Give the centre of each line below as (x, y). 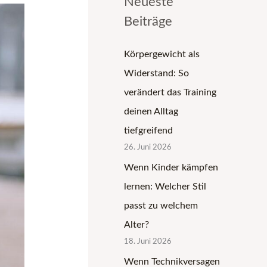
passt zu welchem (161, 205)
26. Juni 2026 (148, 147)
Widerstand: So (156, 73)
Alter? (136, 224)
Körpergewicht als (162, 54)
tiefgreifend (148, 130)
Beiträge (148, 21)
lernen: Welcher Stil (165, 186)
